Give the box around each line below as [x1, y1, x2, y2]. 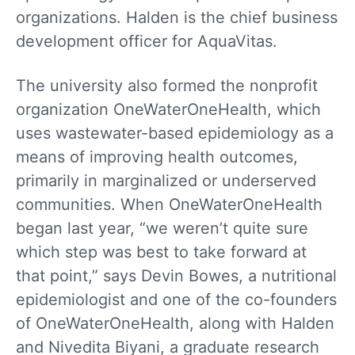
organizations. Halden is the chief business [16, 8, 338, 28]
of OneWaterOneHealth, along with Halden [16, 314, 334, 334]
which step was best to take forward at [16, 242, 307, 262]
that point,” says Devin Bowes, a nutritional [16, 266, 337, 286]
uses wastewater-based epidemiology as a [16, 124, 334, 143]
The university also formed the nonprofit [16, 76, 318, 96]
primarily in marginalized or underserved [16, 171, 316, 191]
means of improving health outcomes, [16, 147, 298, 167]
